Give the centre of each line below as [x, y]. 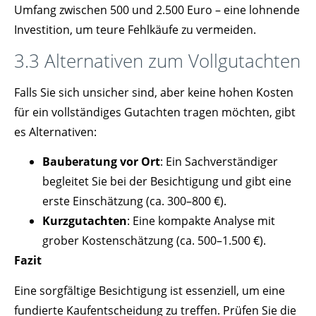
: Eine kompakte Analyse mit [201, 221]
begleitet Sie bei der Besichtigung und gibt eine [167, 182]
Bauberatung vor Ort [101, 162]
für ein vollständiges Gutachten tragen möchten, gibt [155, 112]
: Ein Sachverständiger [219, 162]
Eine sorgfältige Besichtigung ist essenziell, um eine [150, 290]
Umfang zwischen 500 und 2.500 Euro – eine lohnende [157, 10]
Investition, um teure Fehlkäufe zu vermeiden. [135, 30]
